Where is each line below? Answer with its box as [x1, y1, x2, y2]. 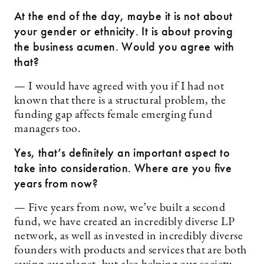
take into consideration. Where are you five [14, 160, 232, 176]
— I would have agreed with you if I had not [14, 81, 225, 93]
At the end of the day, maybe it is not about [14, 8, 233, 24]
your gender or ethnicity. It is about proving [14, 24, 233, 39]
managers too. [14, 123, 81, 135]
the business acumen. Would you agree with [14, 39, 235, 54]
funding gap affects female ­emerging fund [14, 109, 212, 121]
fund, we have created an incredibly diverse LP [14, 216, 235, 228]
